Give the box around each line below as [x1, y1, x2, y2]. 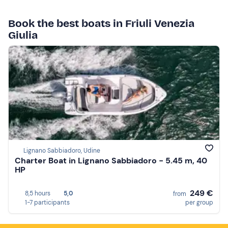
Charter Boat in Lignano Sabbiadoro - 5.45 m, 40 [15, 155, 207, 166]
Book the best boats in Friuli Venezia [8, 16, 194, 30]
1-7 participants [25, 198, 70, 207]
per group [185, 198, 213, 207]
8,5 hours [25, 189, 50, 197]
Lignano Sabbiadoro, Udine [23, 147, 100, 155]
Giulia [8, 28, 38, 42]
